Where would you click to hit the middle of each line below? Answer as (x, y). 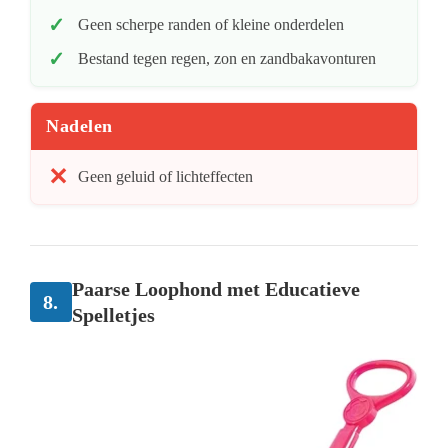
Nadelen (79, 126)
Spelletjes (113, 315)
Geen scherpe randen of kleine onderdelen (211, 25)
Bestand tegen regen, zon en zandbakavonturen (227, 59)
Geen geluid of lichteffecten (165, 177)
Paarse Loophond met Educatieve (216, 289)
